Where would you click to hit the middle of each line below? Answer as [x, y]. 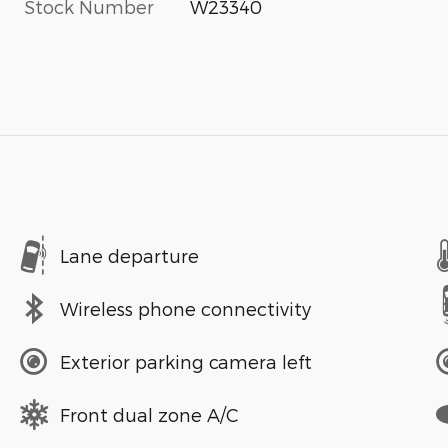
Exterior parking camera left [186, 361]
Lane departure [129, 255]
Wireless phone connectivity [185, 308]
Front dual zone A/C [149, 414]
